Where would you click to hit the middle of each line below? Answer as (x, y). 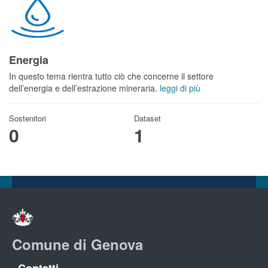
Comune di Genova (77, 244)
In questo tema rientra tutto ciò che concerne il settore (111, 76)
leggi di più (180, 88)
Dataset (147, 118)
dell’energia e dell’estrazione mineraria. (84, 88)
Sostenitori (28, 118)
